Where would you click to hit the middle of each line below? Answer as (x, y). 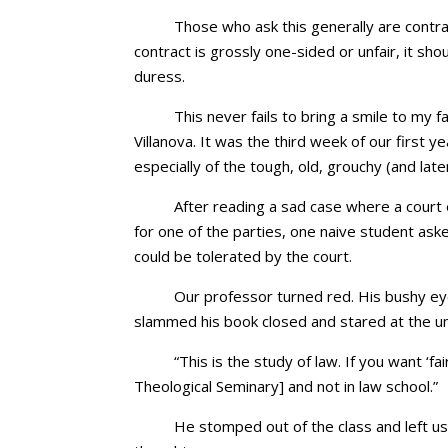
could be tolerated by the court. (243, 256)
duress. (160, 76)
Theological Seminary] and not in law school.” (286, 386)
